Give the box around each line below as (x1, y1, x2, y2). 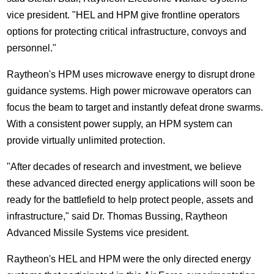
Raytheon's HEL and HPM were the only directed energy (7, 254, 251, 265)
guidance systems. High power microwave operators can (7, 86, 252, 97)
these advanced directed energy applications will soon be (7, 178, 256, 189)
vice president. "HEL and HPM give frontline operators (7, 10, 240, 21)
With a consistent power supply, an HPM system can (7, 119, 233, 130)
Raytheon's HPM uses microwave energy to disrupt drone (7, 69, 256, 80)
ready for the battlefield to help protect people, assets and (7, 194, 254, 206)
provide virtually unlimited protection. (7, 135, 166, 146)
